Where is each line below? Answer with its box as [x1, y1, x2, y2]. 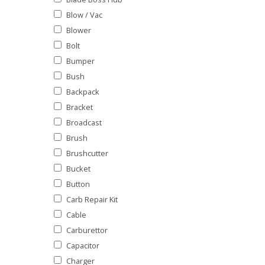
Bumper [66, 55, 95, 66]
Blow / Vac [66, 9, 102, 20]
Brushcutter [66, 147, 108, 159]
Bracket [66, 101, 93, 112]
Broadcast [66, 117, 102, 128]
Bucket [66, 163, 91, 174]
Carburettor [66, 224, 108, 235]
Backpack [66, 86, 99, 97]
